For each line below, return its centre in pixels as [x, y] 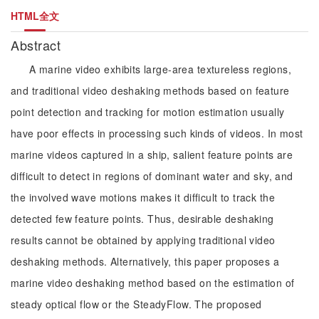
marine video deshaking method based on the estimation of [153, 283]
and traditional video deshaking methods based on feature [150, 90]
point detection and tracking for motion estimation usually [148, 112]
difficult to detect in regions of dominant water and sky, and [152, 176]
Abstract [38, 45]
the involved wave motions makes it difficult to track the [143, 197]
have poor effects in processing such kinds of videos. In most [157, 133]
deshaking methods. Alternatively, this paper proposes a [145, 261]
